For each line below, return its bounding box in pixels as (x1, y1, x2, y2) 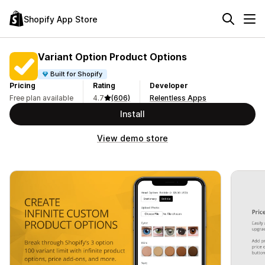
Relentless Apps (150, 93, 206, 102)
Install (120, 109, 145, 119)
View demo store (97, 133, 168, 143)
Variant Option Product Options (38, 50, 187, 63)
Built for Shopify (50, 69, 103, 78)
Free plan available (9, 93, 73, 102)
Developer (150, 81, 188, 90)
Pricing (9, 81, 35, 90)
